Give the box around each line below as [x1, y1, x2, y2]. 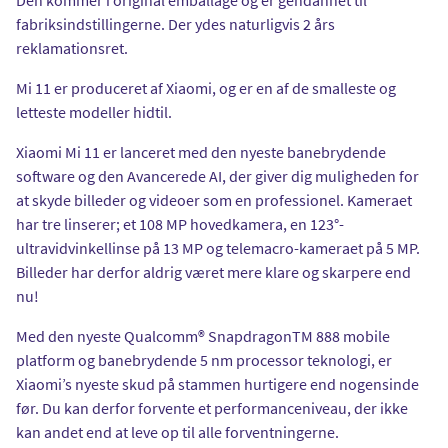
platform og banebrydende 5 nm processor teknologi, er [16, 349, 392, 370]
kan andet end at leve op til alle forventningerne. [16, 421, 339, 442]
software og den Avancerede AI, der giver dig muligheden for [16, 165, 419, 186]
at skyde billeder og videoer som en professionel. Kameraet [16, 189, 412, 210]
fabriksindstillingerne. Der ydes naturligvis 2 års [16, 13, 335, 34]
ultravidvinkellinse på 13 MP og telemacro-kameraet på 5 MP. [16, 237, 420, 258]
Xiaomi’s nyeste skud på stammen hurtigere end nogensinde [16, 373, 419, 394]
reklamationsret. [16, 37, 128, 58]
